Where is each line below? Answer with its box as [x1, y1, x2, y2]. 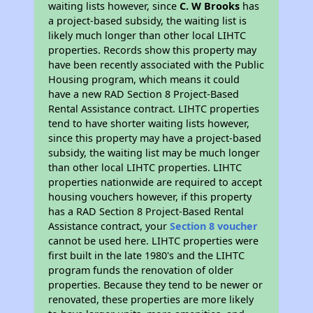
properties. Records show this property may [48, 43, 257, 57]
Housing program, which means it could [48, 73, 240, 87]
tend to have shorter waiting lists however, [48, 117, 250, 131]
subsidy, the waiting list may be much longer [48, 146, 261, 160]
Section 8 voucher [170, 219, 259, 233]
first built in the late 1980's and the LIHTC [48, 249, 245, 263]
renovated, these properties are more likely [48, 293, 254, 307]
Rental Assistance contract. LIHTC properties [48, 102, 260, 116]
